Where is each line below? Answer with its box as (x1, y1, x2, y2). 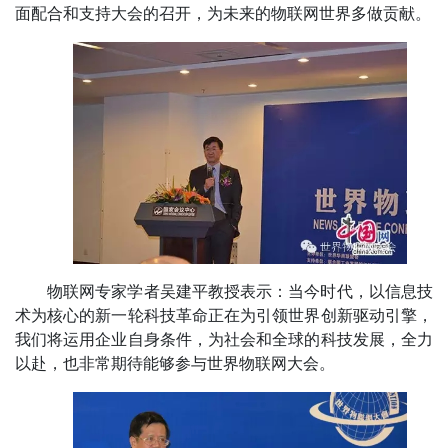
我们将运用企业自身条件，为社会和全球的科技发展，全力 (15, 330, 433, 348)
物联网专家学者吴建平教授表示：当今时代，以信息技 (47, 282, 433, 300)
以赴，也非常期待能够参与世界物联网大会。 (15, 354, 335, 372)
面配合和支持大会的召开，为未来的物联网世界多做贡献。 (15, 5, 431, 23)
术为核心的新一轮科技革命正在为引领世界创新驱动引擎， (15, 306, 433, 324)
